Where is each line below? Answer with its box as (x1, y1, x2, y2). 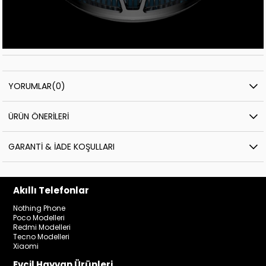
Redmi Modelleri (13, 221, 71, 232)
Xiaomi (13, 240, 39, 251)
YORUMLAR (8, 80, 52, 92)
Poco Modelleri (13, 212, 65, 223)
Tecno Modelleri (13, 231, 70, 242)
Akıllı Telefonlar (13, 183, 90, 197)
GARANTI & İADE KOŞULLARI (8, 140, 115, 153)
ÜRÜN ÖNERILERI (8, 110, 69, 122)
